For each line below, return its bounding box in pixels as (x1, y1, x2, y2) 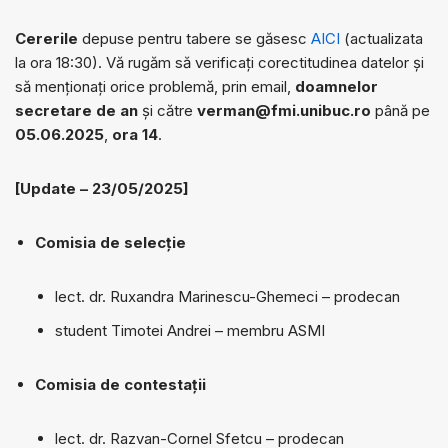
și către (138, 101, 197, 121)
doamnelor (295, 77, 378, 97)
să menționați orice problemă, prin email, (15, 77, 295, 97)
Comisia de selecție (35, 233, 186, 253)
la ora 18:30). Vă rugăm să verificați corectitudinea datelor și (15, 53, 424, 73)
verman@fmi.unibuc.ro (197, 101, 371, 121)
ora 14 (112, 125, 158, 145)
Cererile (15, 29, 78, 49)
